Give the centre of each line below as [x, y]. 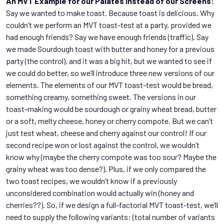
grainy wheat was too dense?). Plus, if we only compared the [106, 169]
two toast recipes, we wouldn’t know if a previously [91, 181]
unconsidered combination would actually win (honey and [100, 193]
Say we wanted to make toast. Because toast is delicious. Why [110, 13]
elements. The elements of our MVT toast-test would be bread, [109, 85]
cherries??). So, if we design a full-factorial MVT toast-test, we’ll [112, 205]
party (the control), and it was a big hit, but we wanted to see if [109, 61]
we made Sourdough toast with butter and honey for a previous [110, 49]
